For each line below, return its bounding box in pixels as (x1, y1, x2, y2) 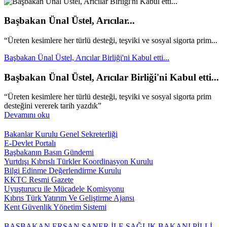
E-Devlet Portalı (4, 139, 56, 148)
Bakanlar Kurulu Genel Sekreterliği (4, 130, 118, 139)
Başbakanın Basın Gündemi (4, 148, 94, 157)
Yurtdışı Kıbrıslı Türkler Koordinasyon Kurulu (4, 157, 153, 166)
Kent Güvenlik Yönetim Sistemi (4, 203, 106, 212)
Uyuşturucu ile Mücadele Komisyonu (4, 184, 124, 194)
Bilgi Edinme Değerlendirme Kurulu (4, 166, 121, 175)
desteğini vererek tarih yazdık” (4, 101, 101, 110)
